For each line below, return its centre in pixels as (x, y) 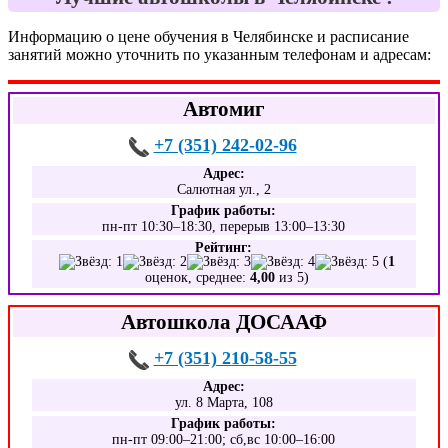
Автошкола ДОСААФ (224, 321)
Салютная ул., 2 (223, 189)
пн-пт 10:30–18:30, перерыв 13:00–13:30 (224, 226)
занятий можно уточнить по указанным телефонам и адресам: (219, 54)
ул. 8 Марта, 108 (223, 402)
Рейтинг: (224, 247)
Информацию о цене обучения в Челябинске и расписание (208, 36)
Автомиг (224, 108)
